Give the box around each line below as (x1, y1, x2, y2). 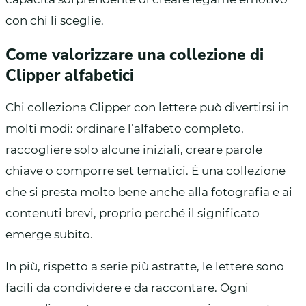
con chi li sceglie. (5, 13, 104, 27)
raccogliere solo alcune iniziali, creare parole (5, 142, 262, 156)
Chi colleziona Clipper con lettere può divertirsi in (5, 100, 289, 114)
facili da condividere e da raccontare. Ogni (5, 280, 249, 294)
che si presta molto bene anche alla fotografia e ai (5, 184, 292, 199)
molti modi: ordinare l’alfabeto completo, (5, 121, 244, 135)
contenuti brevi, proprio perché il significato (5, 206, 260, 220)
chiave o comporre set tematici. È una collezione (5, 163, 286, 178)
